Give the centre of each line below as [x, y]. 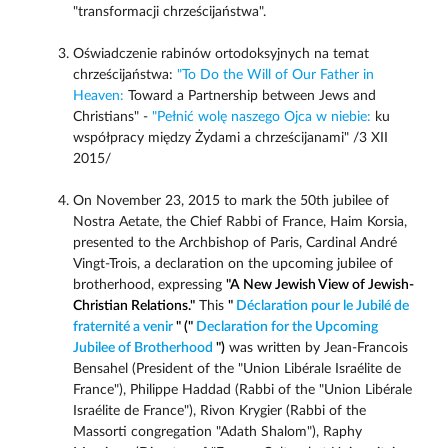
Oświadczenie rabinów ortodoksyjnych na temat [220, 54]
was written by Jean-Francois [316, 348]
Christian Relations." [133, 306]
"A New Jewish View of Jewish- [319, 285]
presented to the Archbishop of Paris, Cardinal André [234, 243]
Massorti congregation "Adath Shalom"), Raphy [217, 432]
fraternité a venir [122, 327]
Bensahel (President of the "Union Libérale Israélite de [236, 369]
